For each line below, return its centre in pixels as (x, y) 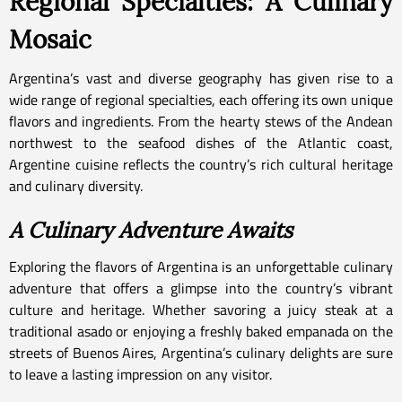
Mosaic (50, 39)
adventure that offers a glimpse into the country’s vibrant (201, 288)
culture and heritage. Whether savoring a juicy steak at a (201, 309)
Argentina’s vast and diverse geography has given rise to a (201, 78)
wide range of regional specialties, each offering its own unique (201, 99)
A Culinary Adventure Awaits (151, 230)
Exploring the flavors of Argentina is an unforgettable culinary (201, 266)
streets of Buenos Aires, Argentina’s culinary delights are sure (201, 352)
